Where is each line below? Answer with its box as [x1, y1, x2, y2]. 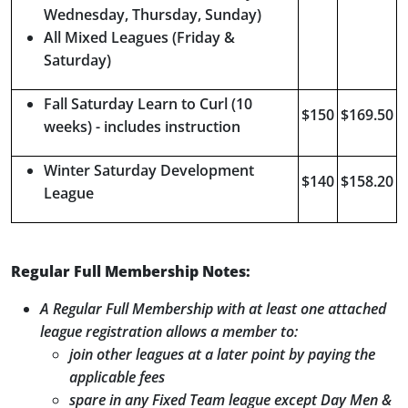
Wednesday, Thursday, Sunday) [44, 5, 261, 25]
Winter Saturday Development [44, 160, 254, 180]
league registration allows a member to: [40, 321, 298, 342]
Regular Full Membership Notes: [11, 261, 250, 281]
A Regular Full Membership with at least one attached [40, 299, 386, 319]
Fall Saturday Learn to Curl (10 [44, 94, 252, 114]
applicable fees [69, 367, 165, 387]
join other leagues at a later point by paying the [69, 344, 375, 364]
